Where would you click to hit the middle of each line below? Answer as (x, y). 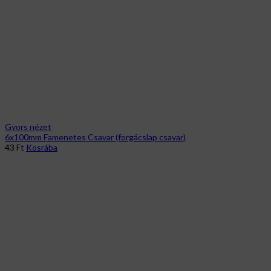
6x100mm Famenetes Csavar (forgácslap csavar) (95, 137)
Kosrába (42, 147)
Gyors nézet (28, 126)
